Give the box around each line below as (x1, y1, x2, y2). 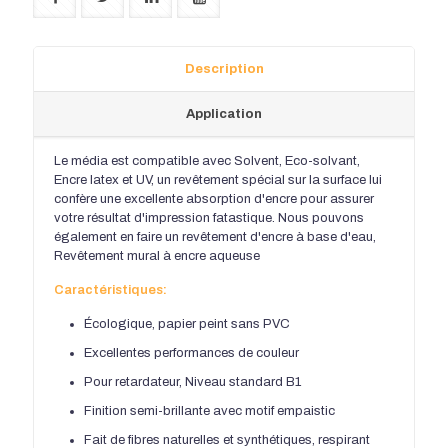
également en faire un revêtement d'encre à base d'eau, (54, 229, 376, 244)
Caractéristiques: (54, 282, 167, 297)
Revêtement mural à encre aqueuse (54, 248, 260, 263)
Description (184, 61, 264, 76)
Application (186, 106, 262, 121)
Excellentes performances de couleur (84, 345, 299, 360)
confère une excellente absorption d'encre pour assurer (54, 191, 374, 206)
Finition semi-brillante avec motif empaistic (84, 403, 335, 418)
